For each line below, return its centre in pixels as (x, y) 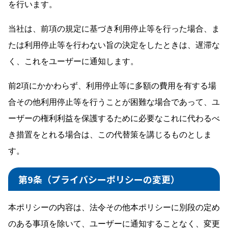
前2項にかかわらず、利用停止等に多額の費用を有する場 (112, 85)
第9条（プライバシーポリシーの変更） (99, 179)
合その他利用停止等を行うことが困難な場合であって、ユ (114, 101)
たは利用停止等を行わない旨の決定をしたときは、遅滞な (114, 44)
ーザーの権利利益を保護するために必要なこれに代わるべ (114, 118)
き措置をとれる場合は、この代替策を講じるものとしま (110, 134)
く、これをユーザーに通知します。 (73, 61)
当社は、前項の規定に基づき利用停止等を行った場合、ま (114, 28)
